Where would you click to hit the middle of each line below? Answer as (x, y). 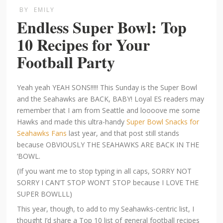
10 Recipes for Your (84, 45)
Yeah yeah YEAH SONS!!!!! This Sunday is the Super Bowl (107, 88)
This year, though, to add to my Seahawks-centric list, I (106, 209)
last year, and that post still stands (123, 133)
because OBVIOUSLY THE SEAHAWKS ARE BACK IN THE (108, 145)
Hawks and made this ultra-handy (72, 122)
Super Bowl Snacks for (163, 122)
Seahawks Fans (42, 133)
